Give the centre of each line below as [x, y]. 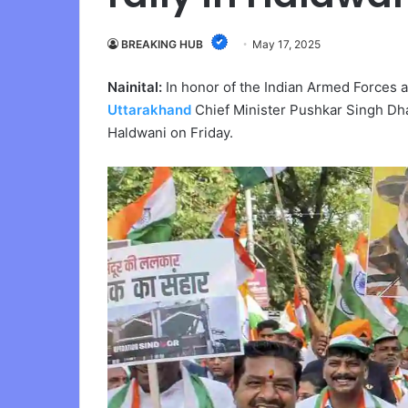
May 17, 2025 [286, 45]
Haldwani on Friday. [170, 133]
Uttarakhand [149, 110]
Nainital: [135, 87]
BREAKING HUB [162, 45]
